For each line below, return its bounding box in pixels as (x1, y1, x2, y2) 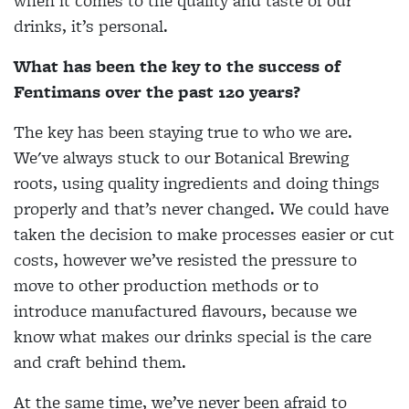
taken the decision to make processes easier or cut (14, 221, 394, 246)
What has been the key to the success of (14, 53, 341, 79)
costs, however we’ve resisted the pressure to (14, 246, 357, 272)
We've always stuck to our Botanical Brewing (14, 144, 349, 170)
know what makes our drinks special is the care (14, 323, 372, 349)
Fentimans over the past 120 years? (14, 79, 300, 104)
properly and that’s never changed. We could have (14, 195, 389, 221)
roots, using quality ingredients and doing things (14, 170, 380, 195)
